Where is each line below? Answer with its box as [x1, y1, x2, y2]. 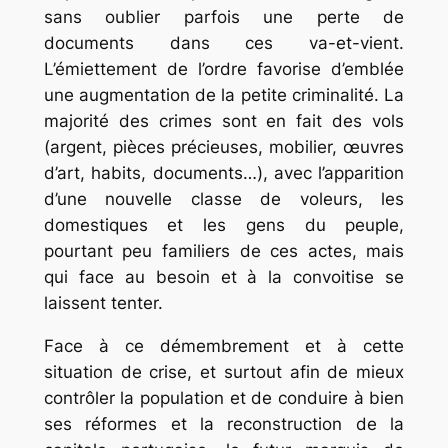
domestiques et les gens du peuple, [43, 215, 405, 236]
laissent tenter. [43, 293, 163, 314]
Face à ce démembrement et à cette [43, 335, 405, 356]
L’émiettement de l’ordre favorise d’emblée [43, 59, 405, 80]
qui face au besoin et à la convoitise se [43, 267, 405, 288]
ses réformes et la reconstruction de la [43, 413, 405, 434]
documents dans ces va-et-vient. [43, 33, 405, 54]
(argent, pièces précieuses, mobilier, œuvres [43, 137, 405, 158]
